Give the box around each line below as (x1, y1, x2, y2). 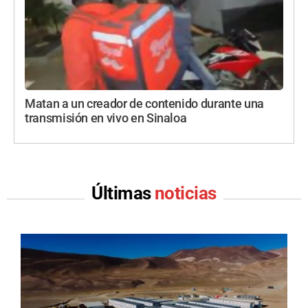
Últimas (91, 183, 155, 204)
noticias (155, 183, 217, 204)
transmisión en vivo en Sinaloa (25, 111, 187, 126)
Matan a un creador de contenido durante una (25, 97, 264, 111)
